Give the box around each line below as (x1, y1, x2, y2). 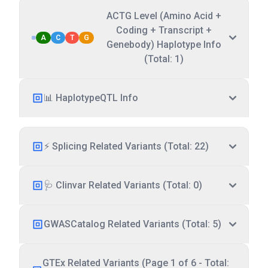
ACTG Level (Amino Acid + (106, 10, 221, 22)
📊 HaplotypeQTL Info (44, 92, 138, 103)
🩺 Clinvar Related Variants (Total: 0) (44, 179, 202, 191)
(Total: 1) (144, 53, 184, 65)
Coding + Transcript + (116, 25, 212, 36)
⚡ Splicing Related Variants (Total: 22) (44, 141, 209, 152)
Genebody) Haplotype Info (106, 39, 221, 50)
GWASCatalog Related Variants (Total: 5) (44, 218, 221, 230)
